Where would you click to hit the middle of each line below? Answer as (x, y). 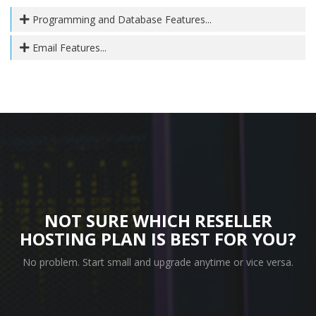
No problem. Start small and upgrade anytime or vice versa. (158, 262)
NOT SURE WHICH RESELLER (158, 220)
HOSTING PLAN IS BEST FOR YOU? (158, 239)
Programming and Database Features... (121, 19)
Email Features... (68, 48)
